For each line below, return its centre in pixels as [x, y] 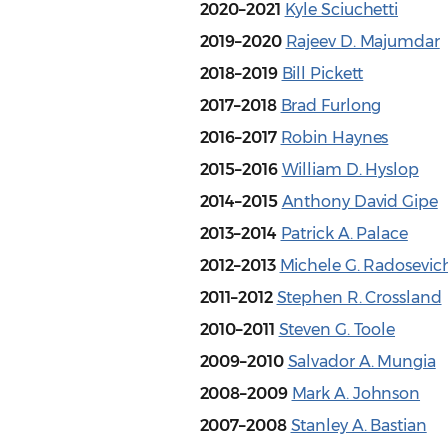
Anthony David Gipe [359, 202]
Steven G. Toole [337, 330]
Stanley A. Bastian [358, 426]
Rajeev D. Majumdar [362, 42]
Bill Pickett [322, 74]
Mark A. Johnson [356, 394]
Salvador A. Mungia [361, 362]
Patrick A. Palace [344, 234]
